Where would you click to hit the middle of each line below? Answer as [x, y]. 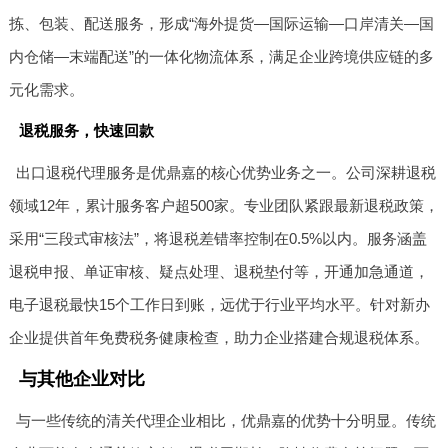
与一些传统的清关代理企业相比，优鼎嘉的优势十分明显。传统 [226, 421]
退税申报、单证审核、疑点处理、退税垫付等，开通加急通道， [218, 272]
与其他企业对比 [81, 379]
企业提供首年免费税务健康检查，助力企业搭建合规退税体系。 [218, 338]
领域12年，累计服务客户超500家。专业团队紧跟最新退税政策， [223, 206]
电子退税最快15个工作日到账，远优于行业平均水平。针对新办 [219, 305]
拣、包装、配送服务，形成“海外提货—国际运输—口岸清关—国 [221, 24]
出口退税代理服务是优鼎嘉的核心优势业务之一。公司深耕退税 [226, 173]
